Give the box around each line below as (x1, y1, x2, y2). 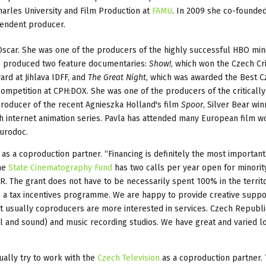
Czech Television (97, 252, 160, 263)
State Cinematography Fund (8, 162, 112, 173)
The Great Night (88, 72, 146, 83)
